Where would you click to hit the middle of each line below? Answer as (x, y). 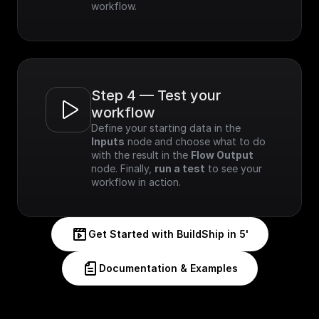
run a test (180, 168)
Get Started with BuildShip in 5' (168, 234)
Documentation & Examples (168, 268)
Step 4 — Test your (156, 95)
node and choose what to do (195, 141)
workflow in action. (136, 182)
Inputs (108, 141)
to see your (234, 168)
